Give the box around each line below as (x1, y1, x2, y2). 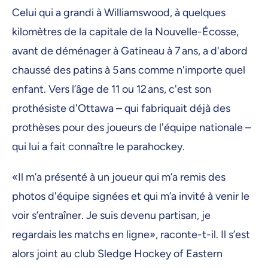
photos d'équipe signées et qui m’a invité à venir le (12, 190, 249, 203)
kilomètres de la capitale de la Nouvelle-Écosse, (12, 25, 239, 39)
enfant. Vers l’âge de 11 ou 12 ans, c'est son (12, 83, 211, 96)
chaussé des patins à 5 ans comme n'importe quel (12, 63, 245, 77)
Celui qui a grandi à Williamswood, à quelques (12, 6, 226, 20)
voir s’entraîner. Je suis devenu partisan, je (12, 209, 211, 223)
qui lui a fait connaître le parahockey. (12, 140, 190, 154)
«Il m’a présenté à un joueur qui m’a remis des (12, 170, 226, 184)
